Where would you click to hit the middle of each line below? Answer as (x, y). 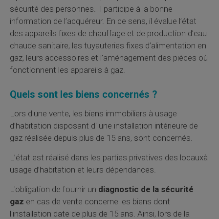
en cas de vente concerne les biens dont (97, 201)
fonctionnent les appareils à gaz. (67, 70)
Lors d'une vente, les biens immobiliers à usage (93, 113)
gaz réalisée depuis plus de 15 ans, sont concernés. (101, 138)
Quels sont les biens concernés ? (84, 94)
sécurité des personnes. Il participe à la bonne (91, 9)
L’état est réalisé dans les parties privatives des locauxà (109, 157)
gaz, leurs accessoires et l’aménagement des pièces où (109, 57)
